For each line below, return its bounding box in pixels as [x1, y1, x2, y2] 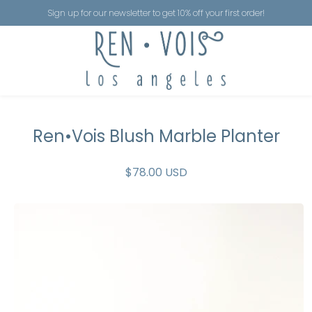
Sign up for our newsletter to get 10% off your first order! [47, 7, 265, 19]
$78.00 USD [125, 164, 187, 181]
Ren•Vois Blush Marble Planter [32, 125, 280, 148]
